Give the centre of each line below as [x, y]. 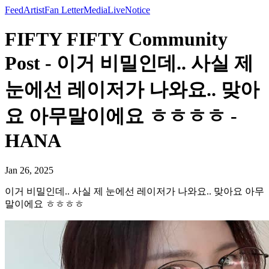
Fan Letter [64, 10]
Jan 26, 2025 [29, 170]
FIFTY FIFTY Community [116, 39]
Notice [138, 10]
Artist [34, 10]
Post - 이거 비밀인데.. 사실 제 [129, 63]
